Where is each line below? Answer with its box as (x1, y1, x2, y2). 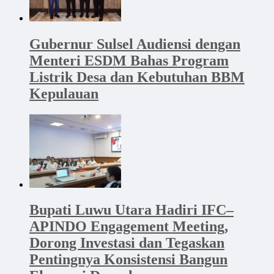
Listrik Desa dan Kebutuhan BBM (29, 68, 245, 85)
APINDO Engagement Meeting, (29, 218, 228, 235)
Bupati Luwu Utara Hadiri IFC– (29, 202, 234, 218)
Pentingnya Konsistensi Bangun (29, 251, 228, 268)
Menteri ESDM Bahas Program (29, 52, 229, 68)
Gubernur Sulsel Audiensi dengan (29, 35, 240, 52)
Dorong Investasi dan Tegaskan (29, 235, 224, 251)
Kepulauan (29, 85, 98, 102)
